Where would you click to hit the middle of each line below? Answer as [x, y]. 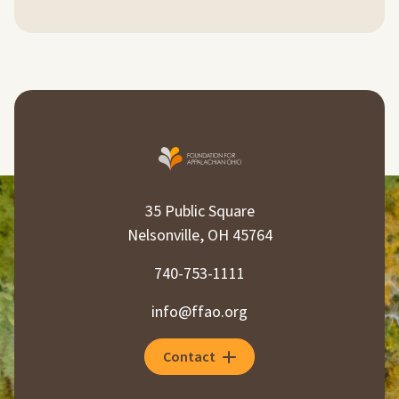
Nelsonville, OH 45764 [199, 235]
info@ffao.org [199, 312]
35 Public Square [199, 211]
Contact [190, 357]
